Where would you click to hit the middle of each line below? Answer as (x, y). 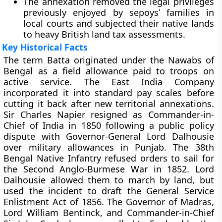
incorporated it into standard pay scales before (109, 93)
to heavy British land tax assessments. (105, 34)
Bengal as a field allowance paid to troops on (109, 71)
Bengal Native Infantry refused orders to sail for (109, 158)
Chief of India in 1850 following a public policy (109, 125)
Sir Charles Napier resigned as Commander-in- (109, 114)
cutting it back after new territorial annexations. (109, 104)
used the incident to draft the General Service (109, 191)
